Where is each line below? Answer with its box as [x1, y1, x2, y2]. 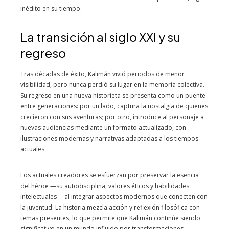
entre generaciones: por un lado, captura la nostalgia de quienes [20, 101, 208, 110]
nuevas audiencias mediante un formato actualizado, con [20, 123, 186, 132]
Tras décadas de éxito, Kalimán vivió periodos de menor [20, 69, 185, 78]
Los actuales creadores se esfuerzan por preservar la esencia [20, 170, 199, 179]
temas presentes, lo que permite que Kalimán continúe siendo [20, 213, 200, 222]
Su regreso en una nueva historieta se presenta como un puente [20, 90, 205, 100]
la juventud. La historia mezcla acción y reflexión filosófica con [20, 202, 200, 212]
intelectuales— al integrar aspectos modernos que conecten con [20, 192, 208, 201]
